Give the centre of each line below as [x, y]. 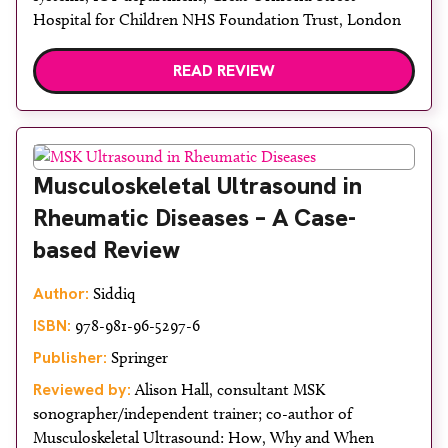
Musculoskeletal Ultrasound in [197, 185]
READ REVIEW [224, 70]
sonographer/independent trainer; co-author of [192, 413]
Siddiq [112, 293]
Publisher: [70, 357]
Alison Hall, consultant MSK [228, 389]
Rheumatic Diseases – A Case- [194, 217]
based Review [106, 249]
